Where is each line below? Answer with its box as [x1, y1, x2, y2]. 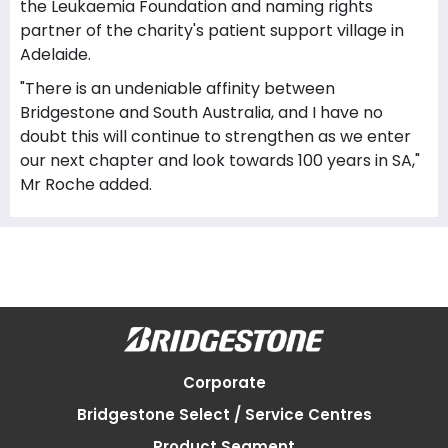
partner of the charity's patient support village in [20, 19, 404, 42]
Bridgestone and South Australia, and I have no [20, 101, 383, 124]
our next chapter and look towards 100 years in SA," [20, 149, 420, 172]
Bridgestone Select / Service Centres [76, 404, 372, 426]
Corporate [182, 372, 266, 394]
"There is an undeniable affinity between [20, 77, 335, 100]
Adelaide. [20, 43, 91, 66]
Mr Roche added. [20, 173, 152, 196]
